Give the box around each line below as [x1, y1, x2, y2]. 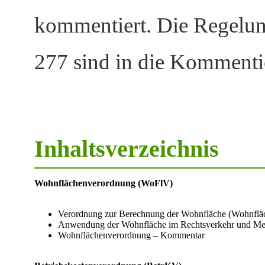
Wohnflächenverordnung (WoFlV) [34, 178, 173, 188]
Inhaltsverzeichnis [34, 135, 219, 162]
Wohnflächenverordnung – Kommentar [58, 230, 205, 240]
